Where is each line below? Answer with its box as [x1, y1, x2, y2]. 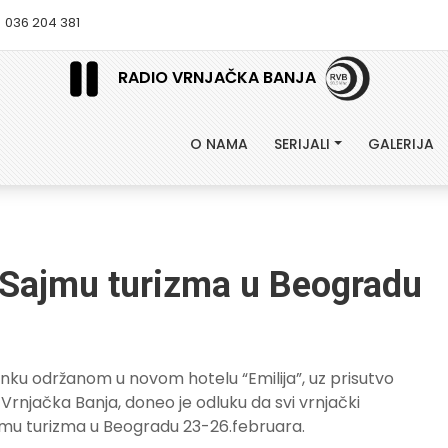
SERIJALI [274, 134, 330, 154]
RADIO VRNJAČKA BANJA [114, 65, 321, 89]
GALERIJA [367, 134, 434, 154]
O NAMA [190, 134, 248, 154]
